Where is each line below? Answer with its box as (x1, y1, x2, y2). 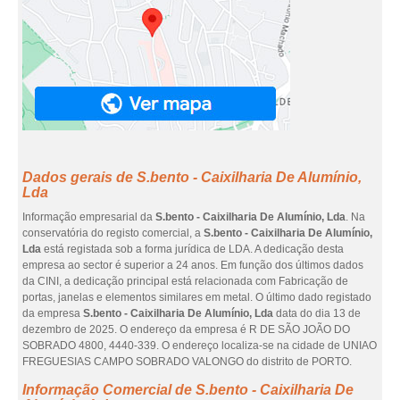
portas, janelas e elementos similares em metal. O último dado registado (22, 291, 371, 304)
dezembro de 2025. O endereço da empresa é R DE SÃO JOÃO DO (22, 323, 350, 336)
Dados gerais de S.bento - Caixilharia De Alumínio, (22, 170, 362, 185)
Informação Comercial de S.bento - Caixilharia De (22, 382, 354, 397)
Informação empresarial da (22, 211, 155, 223)
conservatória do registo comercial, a (22, 227, 204, 239)
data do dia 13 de (273, 307, 361, 320)
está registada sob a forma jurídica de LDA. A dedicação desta (41, 243, 344, 255)
